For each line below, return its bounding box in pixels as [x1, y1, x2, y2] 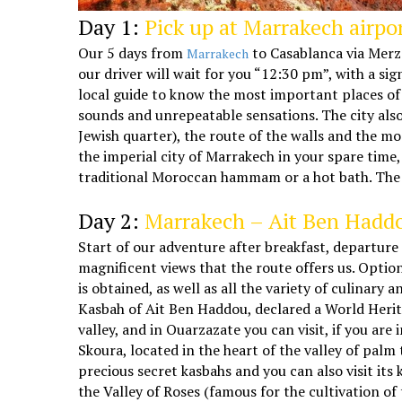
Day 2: [78, 205, 145, 235]
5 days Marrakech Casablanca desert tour [78, 187, 312, 205]
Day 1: [78, 12, 145, 41]
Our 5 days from [78, 42, 188, 63]
